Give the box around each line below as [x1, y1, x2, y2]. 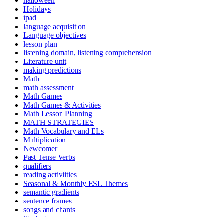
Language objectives [23, 31, 86, 40]
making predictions [23, 66, 81, 75]
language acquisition [23, 22, 86, 31]
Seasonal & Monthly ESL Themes [23, 179, 128, 188]
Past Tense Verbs [23, 153, 75, 162]
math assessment [23, 83, 74, 92]
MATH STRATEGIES [23, 118, 94, 127]
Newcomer [23, 144, 57, 153]
